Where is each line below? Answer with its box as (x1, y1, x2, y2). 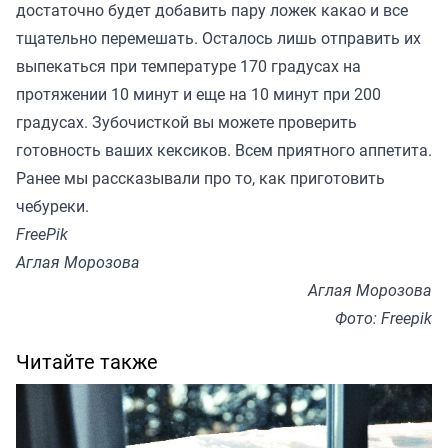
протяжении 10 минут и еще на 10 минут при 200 (16, 82, 381, 105)
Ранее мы (16, 166, 92, 189)
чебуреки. (16, 194, 93, 217)
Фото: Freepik (335, 306, 432, 329)
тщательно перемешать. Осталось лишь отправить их (16, 26, 421, 49)
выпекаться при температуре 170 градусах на (16, 54, 361, 77)
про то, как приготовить (200, 166, 385, 189)
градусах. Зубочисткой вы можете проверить (16, 110, 357, 133)
